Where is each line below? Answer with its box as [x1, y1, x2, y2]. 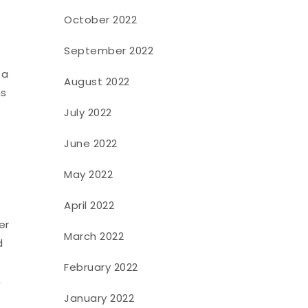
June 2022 [64, 135, 118, 151]
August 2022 [64, 74, 130, 89]
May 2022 [64, 166, 113, 181]
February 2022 [64, 259, 138, 274]
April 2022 [64, 197, 115, 212]
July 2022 [64, 104, 112, 120]
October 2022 [64, 12, 137, 27]
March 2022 [64, 228, 124, 243]
